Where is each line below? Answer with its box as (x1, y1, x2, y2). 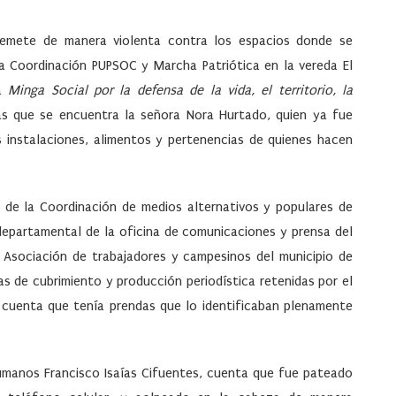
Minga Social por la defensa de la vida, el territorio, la (8, 82, 354, 99)
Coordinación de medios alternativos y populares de (40, 199, 353, 216)
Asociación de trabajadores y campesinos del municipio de (3, 248, 354, 265)
